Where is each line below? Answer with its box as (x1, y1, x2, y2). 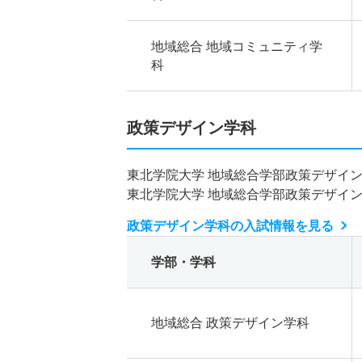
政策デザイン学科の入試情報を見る (127, 218, 334, 233)
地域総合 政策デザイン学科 (151, 315, 309, 330)
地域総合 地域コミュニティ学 (151, 39, 322, 53)
